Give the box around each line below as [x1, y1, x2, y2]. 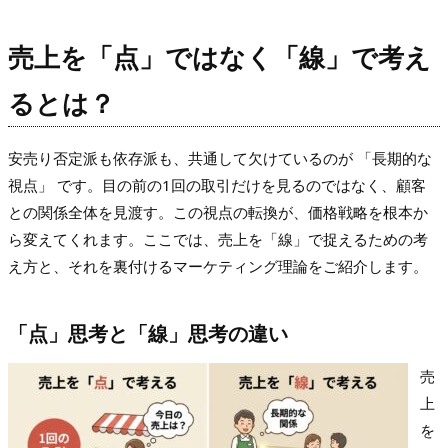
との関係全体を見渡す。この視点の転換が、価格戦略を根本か [8, 202, 428, 223]
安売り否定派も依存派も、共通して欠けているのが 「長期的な [8, 148, 432, 169]
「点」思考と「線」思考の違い [8, 320, 288, 348]
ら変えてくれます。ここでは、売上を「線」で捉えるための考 [8, 229, 428, 250]
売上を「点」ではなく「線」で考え [8, 39, 431, 76]
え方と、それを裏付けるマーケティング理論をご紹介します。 [8, 256, 428, 277]
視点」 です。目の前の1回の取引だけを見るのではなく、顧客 [8, 175, 426, 196]
